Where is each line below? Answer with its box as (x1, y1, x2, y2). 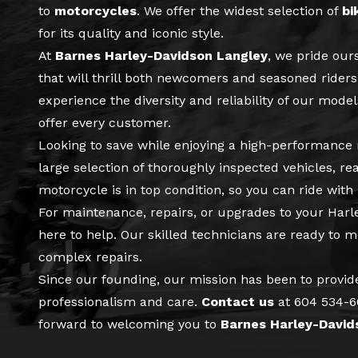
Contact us (201, 293, 274, 309)
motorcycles (54, 2, 137, 18)
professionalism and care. (38, 293, 201, 309)
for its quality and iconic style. (38, 25, 224, 41)
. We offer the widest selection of (137, 2, 342, 18)
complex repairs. (38, 249, 142, 265)
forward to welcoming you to (38, 316, 221, 332)
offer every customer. (38, 114, 171, 130)
